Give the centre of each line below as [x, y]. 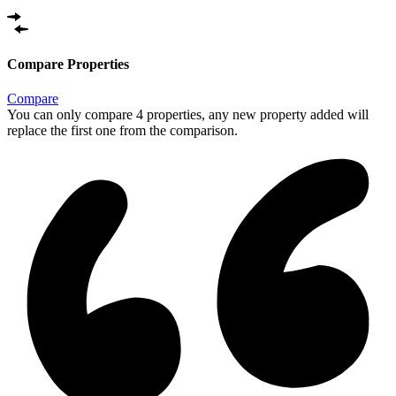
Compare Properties [68, 64]
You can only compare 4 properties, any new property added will [188, 114]
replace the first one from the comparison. [122, 130]
